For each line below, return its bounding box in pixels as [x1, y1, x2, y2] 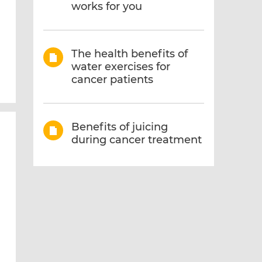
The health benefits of [71, 47, 188, 60]
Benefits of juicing [71, 120, 168, 133]
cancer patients [71, 73, 154, 86]
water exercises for [71, 60, 171, 73]
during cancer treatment [71, 133, 202, 146]
